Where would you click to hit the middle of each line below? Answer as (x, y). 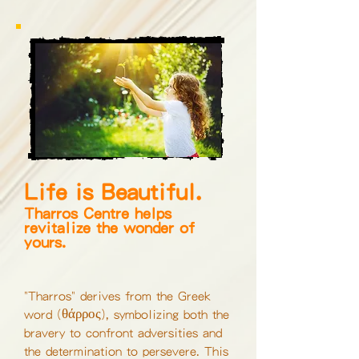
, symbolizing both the (167, 314)
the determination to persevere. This (126, 351)
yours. (45, 242)
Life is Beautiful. (113, 191)
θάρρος (81, 314)
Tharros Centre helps (98, 213)
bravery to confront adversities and (123, 332)
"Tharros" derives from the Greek (117, 295)
